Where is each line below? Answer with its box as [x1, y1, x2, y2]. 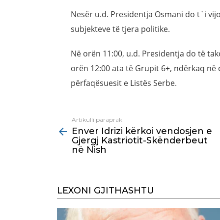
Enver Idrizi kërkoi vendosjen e [72, 126, 212, 137]
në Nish [72, 144, 107, 156]
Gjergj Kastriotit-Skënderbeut [72, 135, 208, 146]
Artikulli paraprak [72, 116, 122, 124]
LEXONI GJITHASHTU [57, 185, 154, 196]
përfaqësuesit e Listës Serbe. [71, 78, 177, 89]
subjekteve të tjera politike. [71, 24, 170, 35]
